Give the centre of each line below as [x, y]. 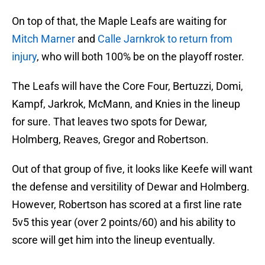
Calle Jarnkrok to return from [165, 39]
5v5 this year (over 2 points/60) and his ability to [124, 222]
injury [24, 57]
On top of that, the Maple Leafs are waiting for [119, 21]
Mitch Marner [43, 39]
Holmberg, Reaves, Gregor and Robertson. [110, 140]
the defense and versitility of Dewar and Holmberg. [131, 187]
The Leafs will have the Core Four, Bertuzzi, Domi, [127, 86]
